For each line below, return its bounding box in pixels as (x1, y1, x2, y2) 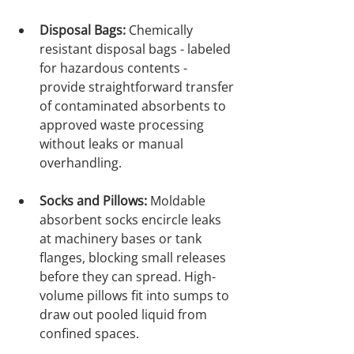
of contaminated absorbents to (40, 97, 229, 115)
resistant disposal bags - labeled (40, 40, 234, 58)
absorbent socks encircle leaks (40, 211, 224, 229)
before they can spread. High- (40, 268, 216, 286)
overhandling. (40, 154, 122, 172)
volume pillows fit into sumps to (40, 287, 232, 305)
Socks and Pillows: (40, 192, 147, 210)
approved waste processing (40, 116, 207, 134)
